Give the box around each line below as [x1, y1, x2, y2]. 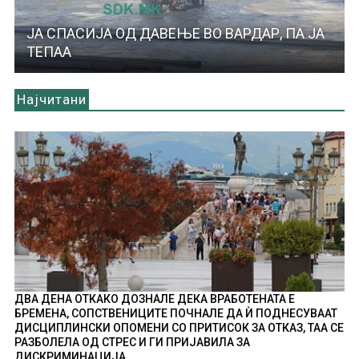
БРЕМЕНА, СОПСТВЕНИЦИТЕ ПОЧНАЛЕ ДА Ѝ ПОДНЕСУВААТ [14, 306, 337, 320]
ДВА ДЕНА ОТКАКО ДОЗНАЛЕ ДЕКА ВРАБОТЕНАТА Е [14, 292, 295, 305]
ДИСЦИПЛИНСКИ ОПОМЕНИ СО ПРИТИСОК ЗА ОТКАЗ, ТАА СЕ [14, 321, 344, 334]
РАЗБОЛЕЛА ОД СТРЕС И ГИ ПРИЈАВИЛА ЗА [14, 335, 250, 349]
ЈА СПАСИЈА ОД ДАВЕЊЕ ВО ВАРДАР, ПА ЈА [26, 25, 325, 42]
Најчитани [16, 91, 87, 108]
